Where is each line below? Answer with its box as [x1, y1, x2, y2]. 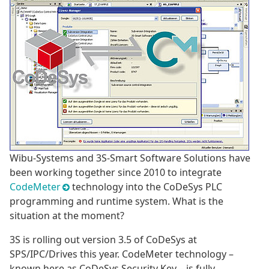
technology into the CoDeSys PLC [70, 180, 223, 194]
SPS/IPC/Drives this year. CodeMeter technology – [10, 247, 234, 261]
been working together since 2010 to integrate [10, 166, 222, 180]
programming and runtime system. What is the [10, 195, 223, 208]
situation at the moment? [10, 209, 124, 223]
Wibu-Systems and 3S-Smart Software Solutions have [10, 151, 250, 165]
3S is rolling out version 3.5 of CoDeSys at [10, 233, 197, 247]
